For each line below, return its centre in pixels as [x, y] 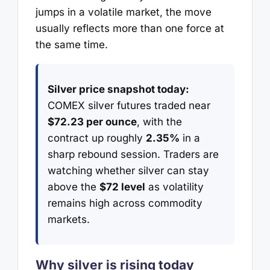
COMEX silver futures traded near [129, 105]
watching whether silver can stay [128, 170]
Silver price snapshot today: [118, 89]
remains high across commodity [125, 203]
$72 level [122, 187]
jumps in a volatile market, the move [123, 12]
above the [73, 187]
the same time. [71, 45]
